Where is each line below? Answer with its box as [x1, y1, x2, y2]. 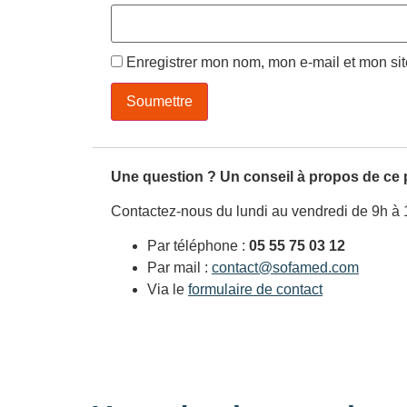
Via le [147, 282, 188, 298]
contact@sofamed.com [212, 260, 359, 276]
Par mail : [147, 260, 212, 276]
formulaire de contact [188, 282, 323, 298]
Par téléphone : [147, 238, 249, 254]
